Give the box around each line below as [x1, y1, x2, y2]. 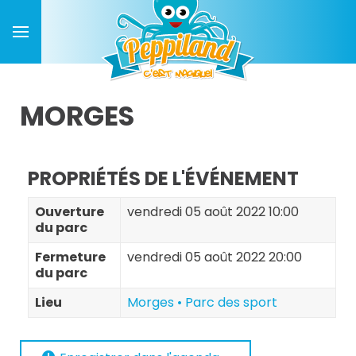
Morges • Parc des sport [127, 293, 277, 311]
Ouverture [35, 203, 104, 221]
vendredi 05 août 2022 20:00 [127, 248, 302, 266]
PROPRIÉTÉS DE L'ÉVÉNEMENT [28, 165, 299, 192]
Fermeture [35, 248, 106, 266]
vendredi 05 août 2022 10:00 [127, 203, 299, 221]
